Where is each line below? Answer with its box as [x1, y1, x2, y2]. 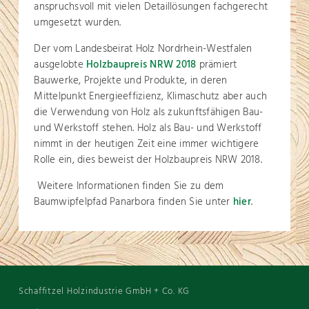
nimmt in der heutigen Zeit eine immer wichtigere [34, 136, 259, 152]
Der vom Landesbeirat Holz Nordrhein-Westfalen [34, 41, 252, 57]
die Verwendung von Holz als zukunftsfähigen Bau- [34, 104, 263, 121]
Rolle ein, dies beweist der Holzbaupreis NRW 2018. [34, 152, 262, 168]
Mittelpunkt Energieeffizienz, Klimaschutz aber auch [34, 88, 268, 105]
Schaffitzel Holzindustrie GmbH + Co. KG [18, 284, 190, 299]
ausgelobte [34, 57, 87, 73]
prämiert [196, 57, 237, 73]
